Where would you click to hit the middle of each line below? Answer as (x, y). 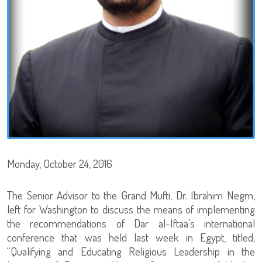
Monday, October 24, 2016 (60, 163)
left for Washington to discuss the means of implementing (131, 209)
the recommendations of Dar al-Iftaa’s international (131, 223)
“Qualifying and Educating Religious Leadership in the (131, 251)
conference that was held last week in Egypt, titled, (131, 237)
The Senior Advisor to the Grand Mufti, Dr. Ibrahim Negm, (131, 195)
